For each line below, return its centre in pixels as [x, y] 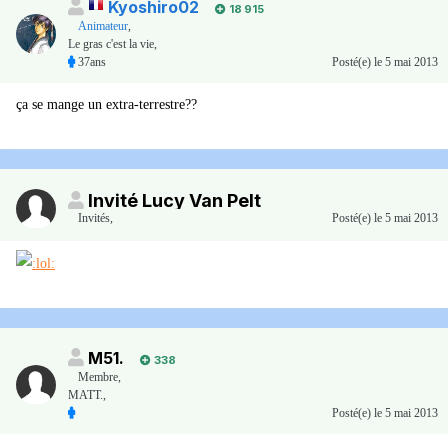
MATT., [87, 395]
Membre [98, 377]
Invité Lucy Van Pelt [174, 201]
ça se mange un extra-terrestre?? [106, 105]
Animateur [103, 26]
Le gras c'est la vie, [112, 44]
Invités [94, 218]
